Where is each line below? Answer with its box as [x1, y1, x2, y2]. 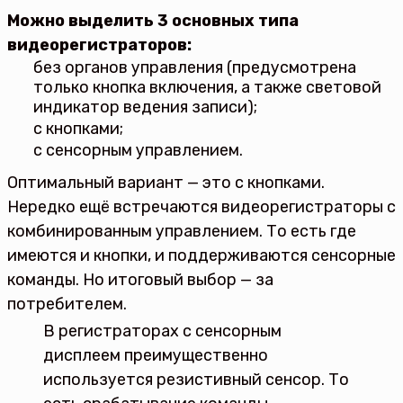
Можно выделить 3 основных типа [7, 11, 299, 31]
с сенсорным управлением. [32, 140, 243, 161]
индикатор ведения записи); [32, 97, 257, 118]
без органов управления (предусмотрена [32, 58, 356, 78]
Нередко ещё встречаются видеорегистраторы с [7, 197, 396, 218]
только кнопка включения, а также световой [32, 77, 381, 98]
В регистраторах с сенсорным [43, 321, 282, 342]
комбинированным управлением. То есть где [7, 221, 356, 242]
